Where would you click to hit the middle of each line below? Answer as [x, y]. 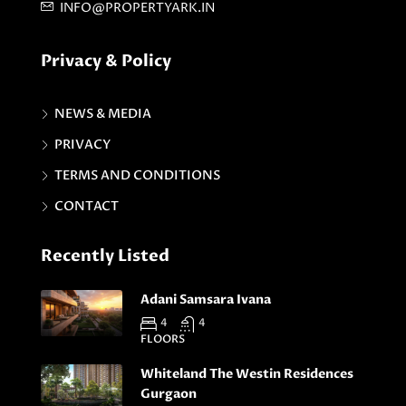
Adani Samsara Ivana [206, 300]
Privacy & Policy [106, 61]
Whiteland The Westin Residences [247, 374]
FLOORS [163, 339]
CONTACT [87, 206]
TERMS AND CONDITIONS [137, 175]
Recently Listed [105, 256]
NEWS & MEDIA [103, 114]
